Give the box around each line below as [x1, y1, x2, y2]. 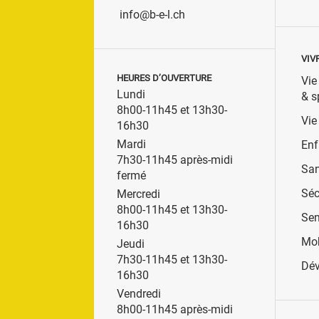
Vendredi [117, 286, 161, 300]
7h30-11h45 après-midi [117, 152, 233, 167]
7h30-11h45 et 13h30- [117, 252, 227, 266]
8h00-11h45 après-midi [117, 302, 233, 316]
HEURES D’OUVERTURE [117, 72, 211, 83]
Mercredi [117, 187, 160, 201]
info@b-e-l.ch [120, 7, 185, 21]
